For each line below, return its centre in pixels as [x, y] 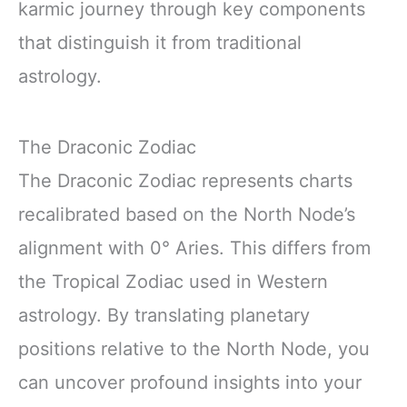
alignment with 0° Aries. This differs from [194, 248]
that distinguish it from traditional [160, 43]
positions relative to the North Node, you [194, 348]
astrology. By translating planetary [164, 315]
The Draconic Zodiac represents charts [185, 180]
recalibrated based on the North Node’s [187, 214]
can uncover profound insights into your [190, 382]
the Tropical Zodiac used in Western [173, 281]
